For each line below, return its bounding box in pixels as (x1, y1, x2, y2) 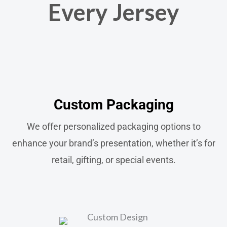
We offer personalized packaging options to (26, 121, 201, 132)
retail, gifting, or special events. (51, 155, 176, 166)
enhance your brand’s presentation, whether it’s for (12, 138, 215, 149)
